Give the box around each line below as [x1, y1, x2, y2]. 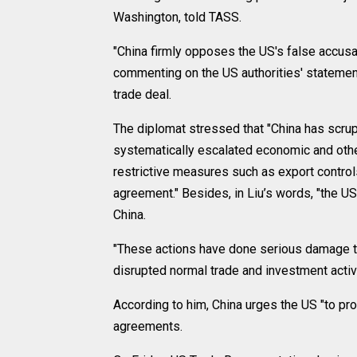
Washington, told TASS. [113, 9, 241, 25]
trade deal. [113, 86, 171, 102]
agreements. [113, 318, 182, 334]
